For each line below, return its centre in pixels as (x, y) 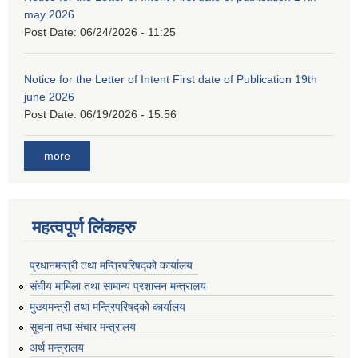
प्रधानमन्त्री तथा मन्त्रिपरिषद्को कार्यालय (111, 266)
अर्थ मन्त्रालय (57, 348)
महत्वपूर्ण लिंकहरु (84, 228)
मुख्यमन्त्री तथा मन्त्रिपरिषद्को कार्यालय (107, 306)
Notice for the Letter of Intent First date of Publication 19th (171, 80)
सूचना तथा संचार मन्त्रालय (83, 327)
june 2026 (49, 97)
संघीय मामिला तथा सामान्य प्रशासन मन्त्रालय (118, 286)
